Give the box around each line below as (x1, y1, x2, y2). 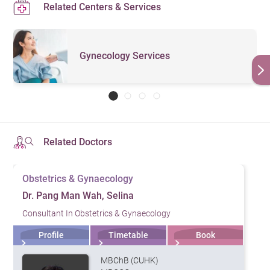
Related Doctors (43, 136, 113, 148)
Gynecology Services (80, 50, 171, 62)
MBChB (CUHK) (101, 255, 159, 265)
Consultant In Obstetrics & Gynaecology (22, 208, 171, 218)
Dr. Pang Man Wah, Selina (22, 189, 134, 201)
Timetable (108, 230, 148, 240)
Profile (39, 230, 64, 240)
